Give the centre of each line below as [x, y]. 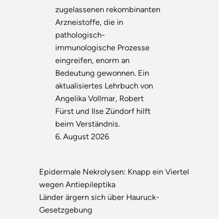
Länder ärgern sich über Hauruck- [99, 197]
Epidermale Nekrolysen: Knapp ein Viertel [114, 172]
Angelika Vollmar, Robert [100, 98]
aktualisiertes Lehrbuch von [104, 85]
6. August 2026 [82, 136]
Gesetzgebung [66, 210]
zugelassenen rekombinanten [108, 9]
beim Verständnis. [88, 123]
